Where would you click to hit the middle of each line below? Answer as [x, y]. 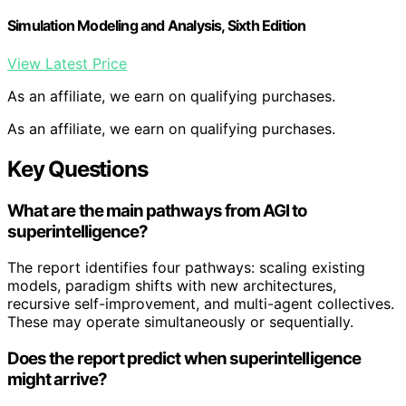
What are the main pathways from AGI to [157, 210]
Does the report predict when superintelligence [184, 358]
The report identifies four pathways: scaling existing [186, 268]
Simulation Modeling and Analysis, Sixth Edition [157, 26]
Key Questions [77, 169]
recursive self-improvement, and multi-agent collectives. [201, 304]
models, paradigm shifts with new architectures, [172, 286]
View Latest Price [67, 63]
